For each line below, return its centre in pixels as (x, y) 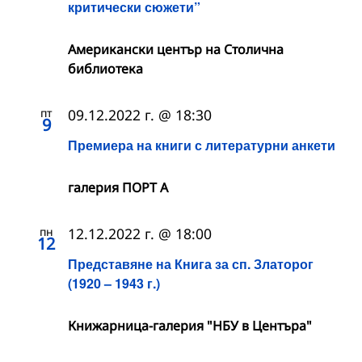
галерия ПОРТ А (118, 188)
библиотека (105, 68)
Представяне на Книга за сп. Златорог (191, 264)
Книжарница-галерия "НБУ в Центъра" (190, 326)
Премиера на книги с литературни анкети (202, 145)
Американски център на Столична (176, 49)
